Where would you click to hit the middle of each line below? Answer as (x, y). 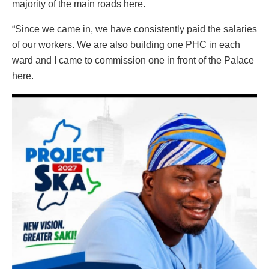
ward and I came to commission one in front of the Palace (133, 60)
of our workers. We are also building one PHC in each (126, 44)
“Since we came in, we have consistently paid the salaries (134, 29)
